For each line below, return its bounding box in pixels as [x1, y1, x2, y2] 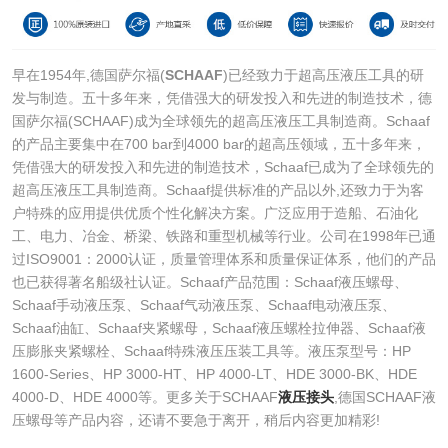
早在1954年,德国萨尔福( [11, 66, 165, 83]
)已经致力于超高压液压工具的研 [222, 66, 424, 83]
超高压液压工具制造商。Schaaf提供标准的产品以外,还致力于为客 [11, 181, 424, 198]
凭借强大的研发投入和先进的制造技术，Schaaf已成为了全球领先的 [11, 158, 434, 175]
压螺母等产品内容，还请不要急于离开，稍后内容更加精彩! [11, 411, 380, 428]
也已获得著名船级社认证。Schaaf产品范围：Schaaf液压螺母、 [11, 273, 408, 290]
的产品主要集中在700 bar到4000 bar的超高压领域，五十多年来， [11, 135, 426, 152]
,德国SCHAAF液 [333, 388, 436, 405]
